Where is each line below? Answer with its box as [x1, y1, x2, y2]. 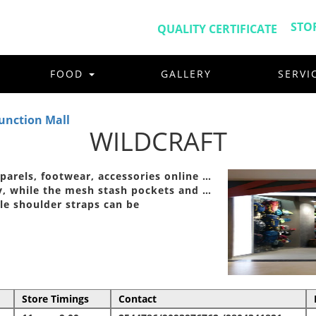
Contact [118, 291, 157, 305]
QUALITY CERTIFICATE [157, 21, 277, 37]
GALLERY [161, 67, 212, 80]
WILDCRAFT [89, 123, 227, 159]
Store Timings [21, 291, 89, 305]
